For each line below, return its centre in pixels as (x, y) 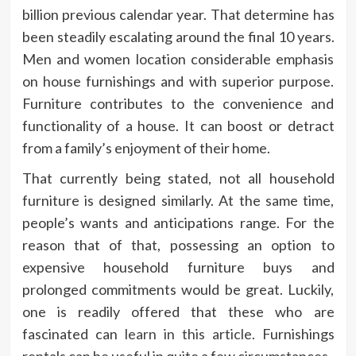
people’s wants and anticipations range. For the (178, 222)
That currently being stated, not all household (178, 178)
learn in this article (184, 333)
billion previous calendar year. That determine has (178, 14)
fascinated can (70, 333)
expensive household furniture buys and (178, 267)
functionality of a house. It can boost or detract (178, 125)
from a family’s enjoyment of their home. (147, 147)
